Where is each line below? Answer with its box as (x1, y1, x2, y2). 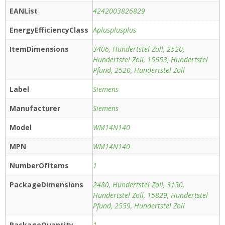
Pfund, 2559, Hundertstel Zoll (93, 201, 185, 211)
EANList (10, 6, 38, 16)
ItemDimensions (10, 44, 69, 54)
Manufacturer (10, 103, 60, 114)
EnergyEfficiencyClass (10, 25, 88, 35)
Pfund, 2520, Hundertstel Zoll (93, 65, 185, 75)
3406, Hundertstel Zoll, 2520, (93, 44, 184, 54)
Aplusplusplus (93, 25, 136, 35)
